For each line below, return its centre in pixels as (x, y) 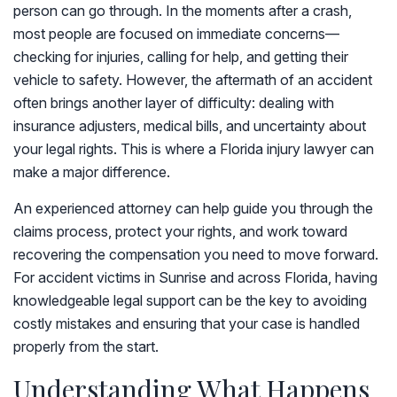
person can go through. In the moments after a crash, (183, 11)
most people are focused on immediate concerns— (176, 34)
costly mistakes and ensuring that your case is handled (187, 323)
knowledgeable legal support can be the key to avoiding (190, 300)
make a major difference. (92, 172)
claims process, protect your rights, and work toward (180, 231)
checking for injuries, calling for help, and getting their (181, 57)
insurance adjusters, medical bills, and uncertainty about (190, 126)
